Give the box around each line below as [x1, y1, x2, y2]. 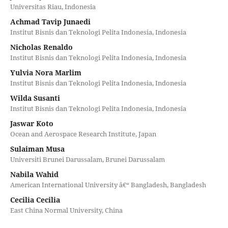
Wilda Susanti [10, 93, 60, 103]
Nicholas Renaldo [10, 42, 73, 52]
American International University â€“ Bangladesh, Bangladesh [10, 180, 206, 189]
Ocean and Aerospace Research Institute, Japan [10, 129, 156, 138]
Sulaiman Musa [10, 144, 65, 154]
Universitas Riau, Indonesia [10, 2, 96, 11]
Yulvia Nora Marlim [10, 67, 81, 77]
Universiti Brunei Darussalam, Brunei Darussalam [10, 154, 165, 164]
